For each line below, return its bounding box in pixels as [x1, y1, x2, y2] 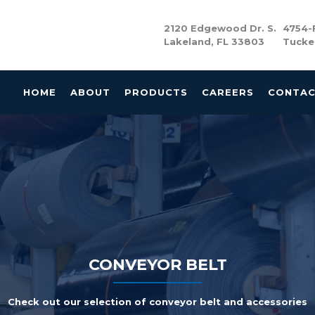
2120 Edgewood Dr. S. [163, 22, 276, 34]
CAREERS [201, 86, 254, 98]
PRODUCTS [124, 86, 188, 98]
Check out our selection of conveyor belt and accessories [8, 296, 307, 307]
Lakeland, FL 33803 [163, 36, 264, 47]
